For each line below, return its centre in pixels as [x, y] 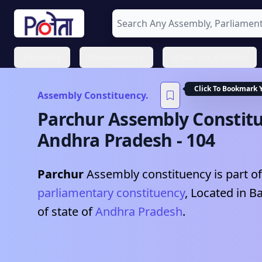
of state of [65, 211]
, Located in [217, 193]
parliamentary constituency [111, 193]
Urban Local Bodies [210, 57]
